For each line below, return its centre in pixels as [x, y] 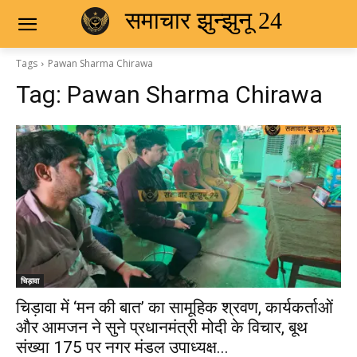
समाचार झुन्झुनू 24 [203, 20]
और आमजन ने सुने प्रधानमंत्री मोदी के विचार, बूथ [162, 328]
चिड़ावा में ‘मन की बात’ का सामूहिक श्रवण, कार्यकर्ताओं [175, 308]
